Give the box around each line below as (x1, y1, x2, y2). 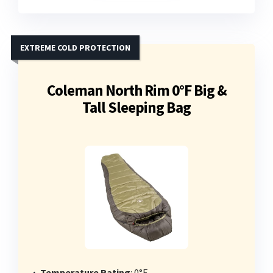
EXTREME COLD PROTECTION (20, 42, 130, 54)
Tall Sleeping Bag (82, 97, 191, 118)
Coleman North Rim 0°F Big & (46, 80, 227, 101)
